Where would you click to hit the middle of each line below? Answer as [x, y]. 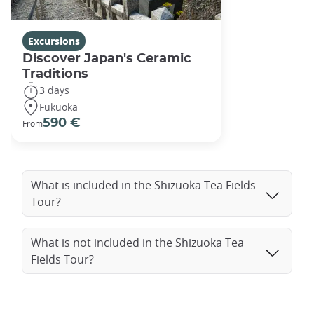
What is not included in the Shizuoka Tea [137, 242]
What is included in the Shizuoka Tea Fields [143, 185]
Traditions [55, 74]
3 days [54, 90]
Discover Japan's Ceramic [107, 58]
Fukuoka [59, 107]
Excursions [54, 41]
